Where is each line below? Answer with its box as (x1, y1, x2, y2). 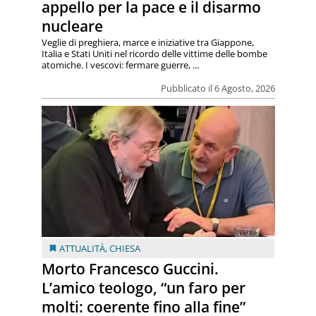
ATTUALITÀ (59, 242, 105, 255)
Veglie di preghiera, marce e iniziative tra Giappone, (41, 36, 254, 49)
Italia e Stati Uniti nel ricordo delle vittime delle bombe (41, 47, 267, 61)
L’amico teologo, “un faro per (41, 278, 245, 298)
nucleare (41, 16, 103, 37)
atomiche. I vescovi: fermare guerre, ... (41, 59, 199, 72)
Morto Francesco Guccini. (41, 259, 219, 279)
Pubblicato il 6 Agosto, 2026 (160, 82, 275, 95)
